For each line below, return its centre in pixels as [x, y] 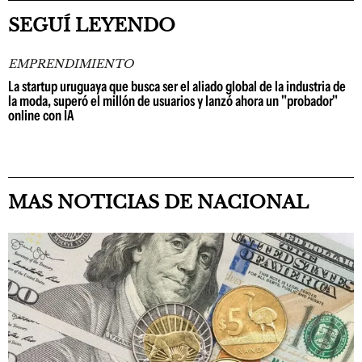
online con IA [41, 116]
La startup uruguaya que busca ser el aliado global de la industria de [177, 86]
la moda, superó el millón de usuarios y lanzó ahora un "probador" [173, 101]
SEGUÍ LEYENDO [92, 25]
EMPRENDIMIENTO [71, 64]
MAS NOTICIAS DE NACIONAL [158, 202]
